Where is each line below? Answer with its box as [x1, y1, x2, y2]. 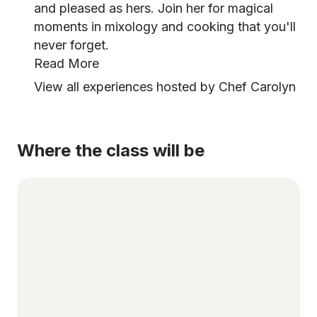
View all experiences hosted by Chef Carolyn [34, 79, 296, 94]
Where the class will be [17, 140, 204, 161]
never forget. [34, 38, 109, 52]
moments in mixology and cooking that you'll [34, 19, 296, 34]
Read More [34, 56, 99, 71]
